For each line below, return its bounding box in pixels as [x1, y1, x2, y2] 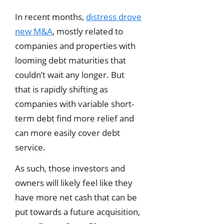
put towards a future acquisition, [15, 205, 140, 217]
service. [15, 141, 45, 153]
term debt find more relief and [15, 112, 134, 124]
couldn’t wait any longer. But [15, 68, 124, 80]
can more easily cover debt [15, 126, 120, 138]
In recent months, [15, 10, 86, 22]
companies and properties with [15, 39, 135, 51]
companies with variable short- [15, 97, 134, 109]
